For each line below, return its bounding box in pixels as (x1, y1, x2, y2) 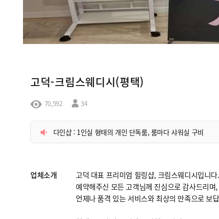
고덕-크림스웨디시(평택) (30, 73, 145, 89)
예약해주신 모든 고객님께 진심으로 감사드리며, (76, 181, 218, 192)
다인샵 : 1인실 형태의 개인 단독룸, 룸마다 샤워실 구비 (53, 127, 204, 137)
